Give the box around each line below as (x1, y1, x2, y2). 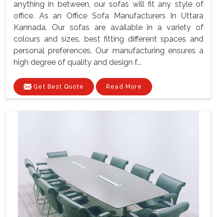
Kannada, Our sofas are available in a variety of (14, 22, 203, 32)
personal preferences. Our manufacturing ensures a (14, 46, 203, 55)
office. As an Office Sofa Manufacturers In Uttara (14, 11, 203, 20)
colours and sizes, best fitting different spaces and (14, 34, 203, 44)
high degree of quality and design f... (14, 57, 141, 67)
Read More (106, 83, 142, 90)
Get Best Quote (31, 83, 84, 90)
